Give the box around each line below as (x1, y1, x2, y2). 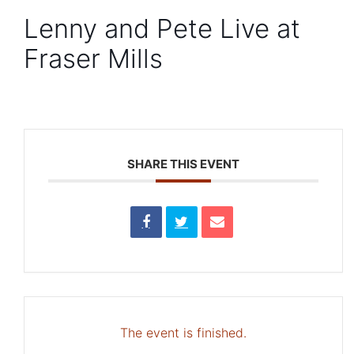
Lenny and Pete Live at (24, 12, 301, 44)
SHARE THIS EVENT (127, 156, 239, 171)
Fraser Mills (24, 42, 164, 74)
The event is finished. (120, 324, 247, 341)
